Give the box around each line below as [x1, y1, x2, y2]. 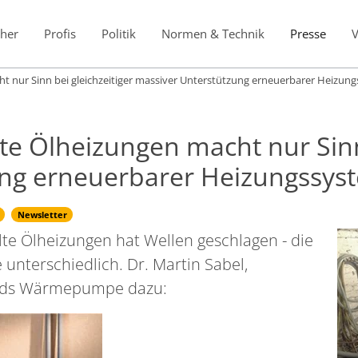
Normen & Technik [161, 25, 265, 42]
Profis [43, 25, 76, 42]
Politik [101, 25, 136, 42]
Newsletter [17, 208, 67, 221]
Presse [289, 25, 326, 42]
